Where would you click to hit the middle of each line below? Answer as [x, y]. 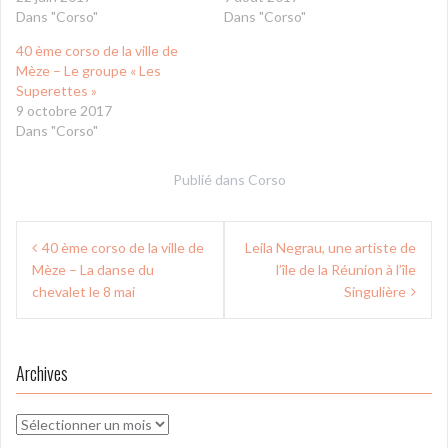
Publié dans [210, 179]
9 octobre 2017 [64, 110]
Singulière [375, 291]
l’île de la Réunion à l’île [346, 269]
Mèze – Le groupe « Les [88, 70]
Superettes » [56, 90]
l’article [52, 302]
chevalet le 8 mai [83, 291]
